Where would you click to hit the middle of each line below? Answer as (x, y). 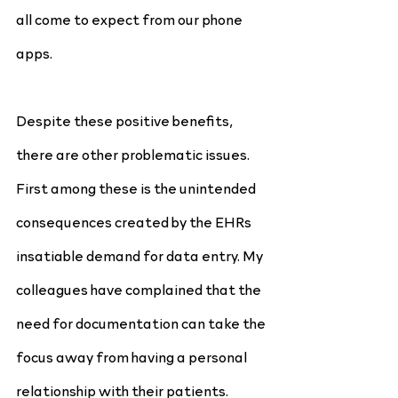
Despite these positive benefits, (126, 120)
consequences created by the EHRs (135, 221)
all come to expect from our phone (131, 19)
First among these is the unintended (137, 187)
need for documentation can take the (142, 322)
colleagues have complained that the (140, 289)
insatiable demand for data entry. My (141, 255)
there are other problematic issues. (134, 154)
